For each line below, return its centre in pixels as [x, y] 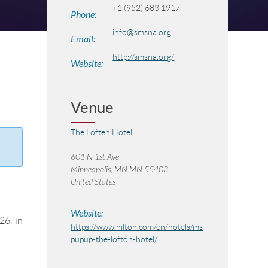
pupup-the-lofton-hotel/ [114, 239]
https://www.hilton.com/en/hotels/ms [137, 227]
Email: [83, 39]
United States [93, 182]
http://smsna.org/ [144, 57]
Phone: [84, 15]
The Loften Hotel [102, 132]
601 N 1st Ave [95, 157]
